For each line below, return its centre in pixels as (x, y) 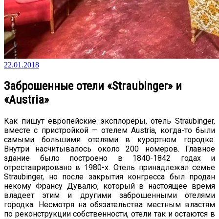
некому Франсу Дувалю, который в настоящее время (109, 186)
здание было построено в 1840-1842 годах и (109, 158)
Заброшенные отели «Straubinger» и (93, 86)
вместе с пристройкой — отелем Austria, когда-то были (109, 130)
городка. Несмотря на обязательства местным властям (109, 204)
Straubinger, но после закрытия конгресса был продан (109, 176)
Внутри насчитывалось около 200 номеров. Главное (109, 149)
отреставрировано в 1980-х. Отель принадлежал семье (109, 167)
